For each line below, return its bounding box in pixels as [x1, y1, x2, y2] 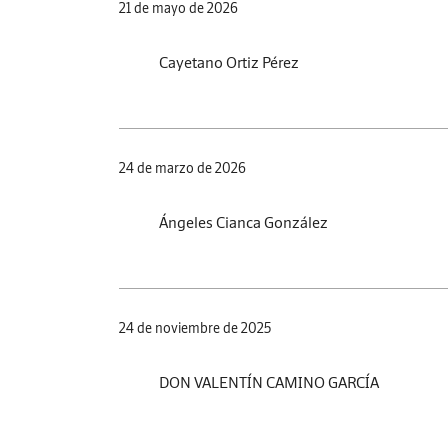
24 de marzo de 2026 [119, 158, 246, 177]
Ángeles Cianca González [159, 211, 328, 232]
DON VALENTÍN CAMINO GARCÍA [159, 371, 379, 392]
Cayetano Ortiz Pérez [159, 51, 299, 72]
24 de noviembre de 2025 [119, 318, 271, 337]
